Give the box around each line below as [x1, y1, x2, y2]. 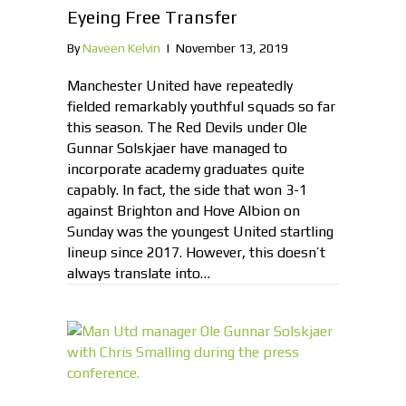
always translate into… [67, 265, 210, 283]
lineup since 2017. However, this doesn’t [67, 244, 325, 262]
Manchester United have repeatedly [67, 77, 293, 95]
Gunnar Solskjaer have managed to [67, 140, 287, 158]
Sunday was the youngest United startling [67, 223, 333, 241]
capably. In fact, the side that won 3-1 [67, 181, 307, 199]
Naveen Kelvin [82, 41, 160, 56]
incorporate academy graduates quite [67, 160, 304, 179]
